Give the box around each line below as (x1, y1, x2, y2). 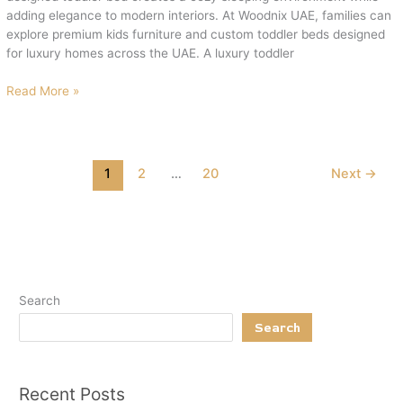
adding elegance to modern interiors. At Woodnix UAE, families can (6, 8, 392, 23)
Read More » (6, 83, 80, 98)
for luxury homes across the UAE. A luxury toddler (6, 46, 295, 61)
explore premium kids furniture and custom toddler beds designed (6, 27, 386, 42)
